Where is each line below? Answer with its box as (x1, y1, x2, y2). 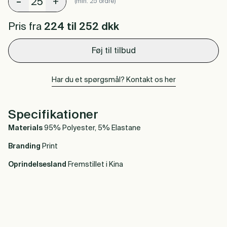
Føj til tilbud (91, 47, 136, 55)
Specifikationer (8, 109, 98, 121)
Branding (8, 143, 42, 150)
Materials (8, 125, 43, 132)
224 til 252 (44, 22, 99, 32)
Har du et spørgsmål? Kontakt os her (51, 77, 176, 84)
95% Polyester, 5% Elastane (44, 125, 141, 132)
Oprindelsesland (8, 161, 68, 168)
